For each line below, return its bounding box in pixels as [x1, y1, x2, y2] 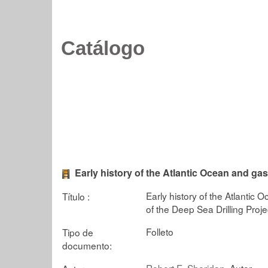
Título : [62, 189, 90, 203]
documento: [62, 238, 112, 252]
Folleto [146, 224, 173, 238]
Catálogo [61, 38, 145, 59]
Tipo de [62, 225, 93, 239]
